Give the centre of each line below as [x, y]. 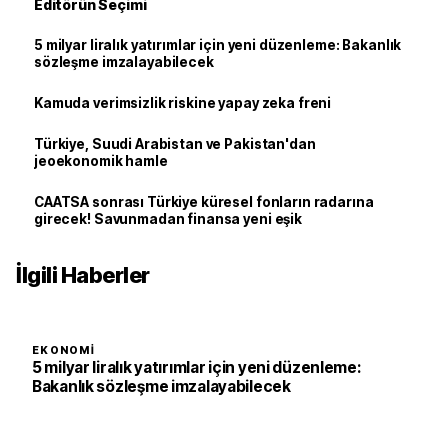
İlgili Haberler [83, 275]
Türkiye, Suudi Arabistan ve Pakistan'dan [175, 144]
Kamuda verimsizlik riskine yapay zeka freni [183, 103]
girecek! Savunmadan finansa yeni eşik [168, 219]
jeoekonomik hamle [101, 161]
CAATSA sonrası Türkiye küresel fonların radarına [204, 202]
